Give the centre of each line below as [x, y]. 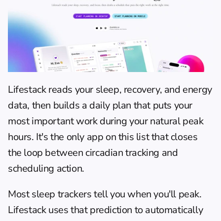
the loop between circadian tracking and [93, 152]
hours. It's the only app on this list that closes [103, 137]
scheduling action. [46, 168]
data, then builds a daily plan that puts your [100, 105]
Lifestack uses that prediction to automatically [106, 210]
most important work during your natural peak [106, 121]
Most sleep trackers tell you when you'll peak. [105, 194]
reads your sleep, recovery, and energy [129, 89]
